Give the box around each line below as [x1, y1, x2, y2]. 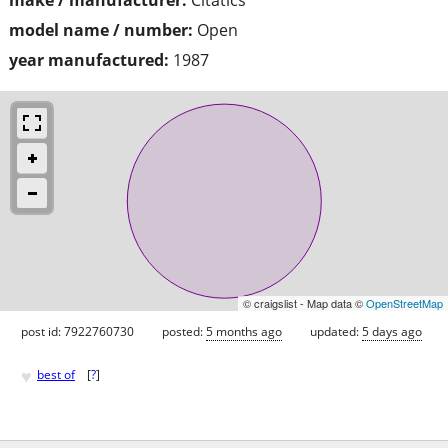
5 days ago [362, 322, 422, 340]
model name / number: [9, 18, 193, 41]
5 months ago [206, 322, 282, 340]
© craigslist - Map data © [243, 294, 366, 311]
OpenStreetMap [366, 294, 443, 311]
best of [37, 366, 75, 384]
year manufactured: [9, 48, 169, 71]
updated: [310, 322, 362, 340]
